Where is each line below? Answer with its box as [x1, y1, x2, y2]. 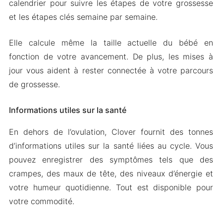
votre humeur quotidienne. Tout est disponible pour [8, 182, 214, 192]
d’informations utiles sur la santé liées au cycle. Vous [8, 141, 214, 151]
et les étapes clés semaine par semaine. [8, 12, 158, 22]
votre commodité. [8, 196, 74, 206]
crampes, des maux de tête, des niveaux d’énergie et [8, 168, 214, 178]
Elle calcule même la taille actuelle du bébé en [8, 38, 214, 48]
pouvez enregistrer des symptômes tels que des [8, 155, 214, 165]
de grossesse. [8, 79, 60, 89]
